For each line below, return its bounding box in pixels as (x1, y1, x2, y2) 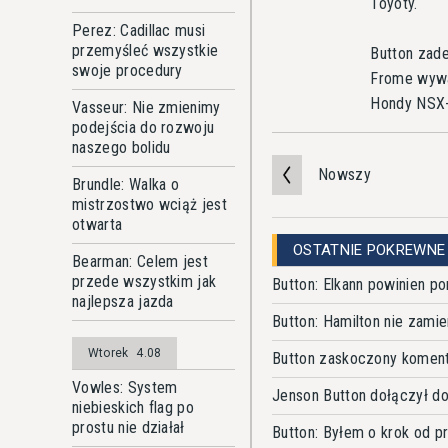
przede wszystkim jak (72, 272, 217, 291)
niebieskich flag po (72, 398, 195, 417)
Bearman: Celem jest (72, 252, 209, 271)
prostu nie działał (72, 418, 185, 437)
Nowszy (318, 164, 371, 184)
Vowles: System (72, 378, 178, 397)
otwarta (72, 215, 123, 234)
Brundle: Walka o (72, 175, 180, 194)
